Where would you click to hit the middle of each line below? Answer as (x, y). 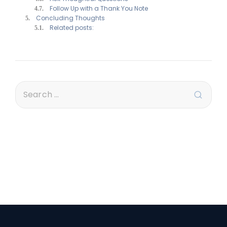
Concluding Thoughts (71, 18)
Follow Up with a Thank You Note (99, 8)
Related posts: (72, 27)
